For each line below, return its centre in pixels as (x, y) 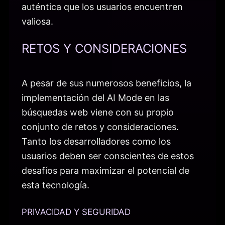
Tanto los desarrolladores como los (96, 142)
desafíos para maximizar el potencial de (105, 171)
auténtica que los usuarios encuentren (102, 7)
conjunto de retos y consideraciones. (100, 127)
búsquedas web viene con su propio (98, 113)
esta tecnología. (55, 185)
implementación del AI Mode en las (95, 98)
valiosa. (37, 21)
